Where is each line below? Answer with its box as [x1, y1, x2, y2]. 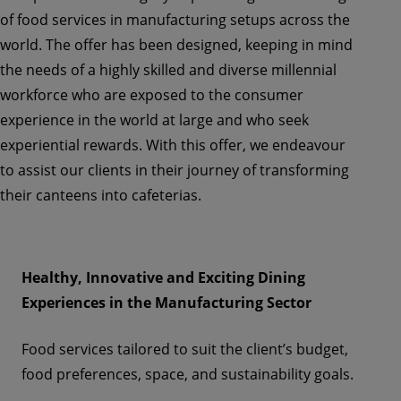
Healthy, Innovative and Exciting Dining [21, 268, 305, 287]
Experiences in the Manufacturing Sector [21, 293, 311, 312]
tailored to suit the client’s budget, [117, 339, 348, 359]
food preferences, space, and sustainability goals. [21, 364, 354, 384]
